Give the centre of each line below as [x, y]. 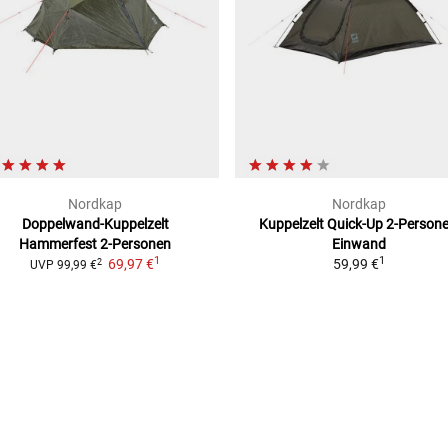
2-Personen [135, 244]
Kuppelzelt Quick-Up [320, 224]
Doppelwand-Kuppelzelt [95, 224]
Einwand [359, 244]
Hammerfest [58, 244]
